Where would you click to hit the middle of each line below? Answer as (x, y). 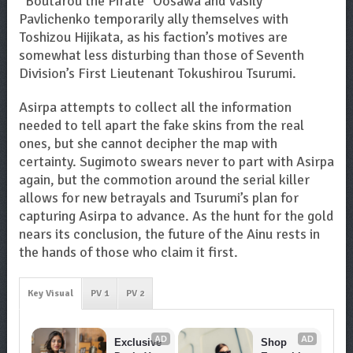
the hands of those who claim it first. (128, 252)
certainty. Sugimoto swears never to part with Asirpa (176, 162)
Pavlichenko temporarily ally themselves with (153, 19)
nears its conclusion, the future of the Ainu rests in (169, 234)
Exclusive (138, 342)
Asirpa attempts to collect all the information (155, 107)
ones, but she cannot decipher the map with (148, 143)
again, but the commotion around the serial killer (164, 180)
